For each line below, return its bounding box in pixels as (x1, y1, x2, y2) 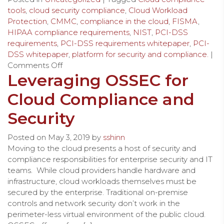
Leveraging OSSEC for (7, 70, 188, 90)
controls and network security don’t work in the (7, 198, 180, 208)
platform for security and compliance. (72, 49, 208, 59)
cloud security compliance (29, 5, 125, 15)
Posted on (7, 132, 48, 142)
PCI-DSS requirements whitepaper (60, 38, 189, 48)
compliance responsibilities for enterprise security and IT (7, 154, 212, 164)
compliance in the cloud (80, 16, 168, 26)
